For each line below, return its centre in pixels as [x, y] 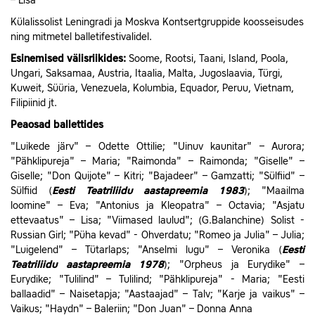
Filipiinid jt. [34, 104]
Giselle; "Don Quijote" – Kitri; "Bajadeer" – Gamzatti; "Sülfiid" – [157, 177]
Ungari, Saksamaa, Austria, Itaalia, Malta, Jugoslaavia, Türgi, [147, 74]
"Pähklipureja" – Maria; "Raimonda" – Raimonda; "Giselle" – [157, 162]
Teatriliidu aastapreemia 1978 [88, 265]
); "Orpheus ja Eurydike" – [234, 265]
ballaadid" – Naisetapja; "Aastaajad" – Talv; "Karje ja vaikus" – [157, 295]
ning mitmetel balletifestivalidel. [81, 38]
